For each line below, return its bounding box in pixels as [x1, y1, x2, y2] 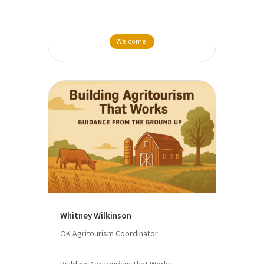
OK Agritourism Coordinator [60, 227, 158, 239]
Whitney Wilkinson [60, 209, 131, 221]
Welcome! [115, 37, 148, 46]
